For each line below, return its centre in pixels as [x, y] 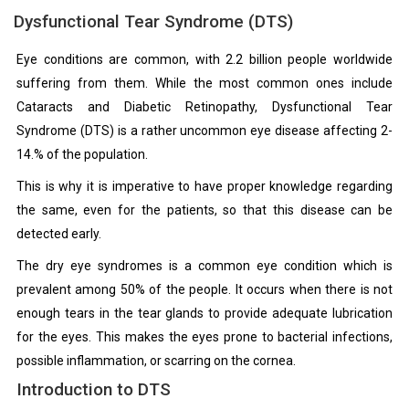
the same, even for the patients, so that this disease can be [204, 210]
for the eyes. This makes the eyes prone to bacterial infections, [204, 336]
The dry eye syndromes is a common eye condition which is [204, 265]
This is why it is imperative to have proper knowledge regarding [204, 186]
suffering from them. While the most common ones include [204, 83]
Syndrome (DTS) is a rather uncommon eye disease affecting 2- [204, 130]
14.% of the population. [82, 154]
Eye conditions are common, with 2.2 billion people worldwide [204, 59]
